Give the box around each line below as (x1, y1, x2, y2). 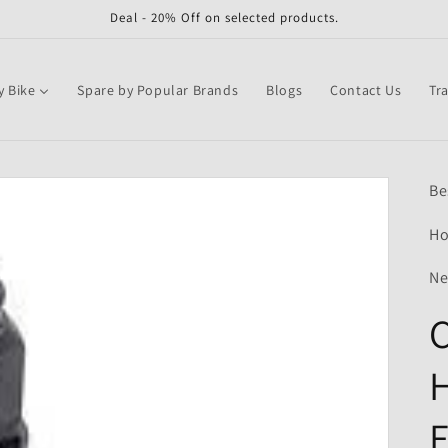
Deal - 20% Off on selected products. (109, 9, 339, 26)
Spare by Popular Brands (77, 80, 239, 99)
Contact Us (330, 80, 402, 99)
